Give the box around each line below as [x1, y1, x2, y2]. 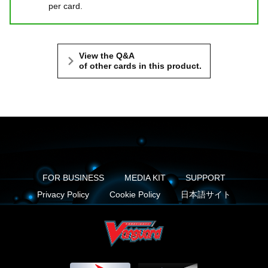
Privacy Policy [37, 190, 90, 200]
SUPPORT [185, 173, 226, 183]
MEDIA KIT [124, 173, 166, 183]
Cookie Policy [109, 190, 160, 200]
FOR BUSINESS [42, 173, 104, 183]
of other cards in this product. [79, 61, 202, 71]
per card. [48, 1, 83, 11]
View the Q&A [79, 51, 135, 61]
